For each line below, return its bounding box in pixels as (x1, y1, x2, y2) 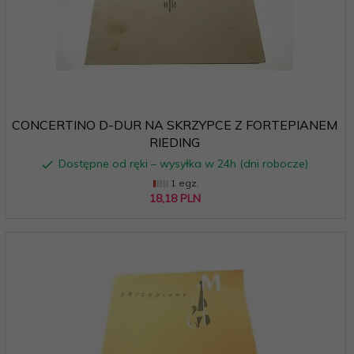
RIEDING (149, 134, 200, 150)
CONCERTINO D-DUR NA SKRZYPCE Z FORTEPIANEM (12, 116, 337, 133)
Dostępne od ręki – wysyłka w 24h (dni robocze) (58, 156, 308, 171)
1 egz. (168, 176, 199, 189)
